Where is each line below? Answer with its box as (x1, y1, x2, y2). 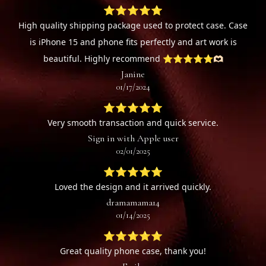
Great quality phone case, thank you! (60, 245, 206, 257)
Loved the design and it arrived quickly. (55, 181, 211, 193)
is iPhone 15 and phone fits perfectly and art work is (29, 36, 237, 48)
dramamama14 (106, 197, 160, 209)
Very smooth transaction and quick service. (47, 117, 218, 129)
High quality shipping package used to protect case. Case (18, 20, 248, 31)
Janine (121, 68, 145, 81)
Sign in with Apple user (87, 132, 179, 145)
